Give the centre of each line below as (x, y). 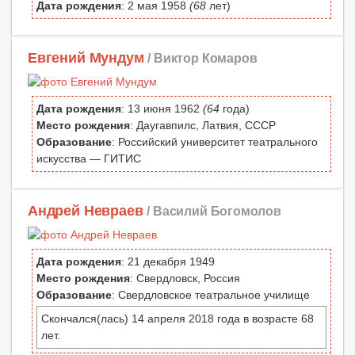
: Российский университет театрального (215, 142)
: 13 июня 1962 (162, 109)
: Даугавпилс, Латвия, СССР (203, 126)
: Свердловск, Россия (185, 279)
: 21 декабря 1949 (168, 262)
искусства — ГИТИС (89, 159)
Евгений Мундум (86, 58)
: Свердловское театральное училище (211, 295)
